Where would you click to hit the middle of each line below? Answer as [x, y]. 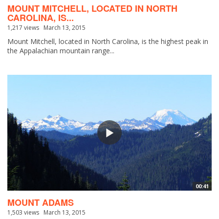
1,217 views [23, 27]
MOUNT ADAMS [41, 202]
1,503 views [23, 212]
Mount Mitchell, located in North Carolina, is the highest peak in [108, 41]
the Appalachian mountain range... [61, 50]
